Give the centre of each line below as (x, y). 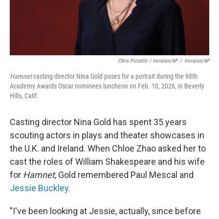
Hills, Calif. (24, 96)
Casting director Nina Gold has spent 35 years (98, 122)
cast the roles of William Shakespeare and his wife (107, 162)
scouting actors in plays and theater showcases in (107, 135)
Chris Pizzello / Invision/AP (148, 61)
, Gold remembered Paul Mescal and (124, 175)
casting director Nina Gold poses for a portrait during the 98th (115, 77)
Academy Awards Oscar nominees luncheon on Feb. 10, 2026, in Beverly (107, 86)
